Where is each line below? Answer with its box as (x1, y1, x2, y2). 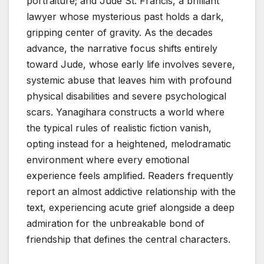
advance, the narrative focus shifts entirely (27, 42, 217, 55)
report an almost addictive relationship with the (27, 186, 236, 198)
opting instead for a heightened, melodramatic (27, 138, 231, 150)
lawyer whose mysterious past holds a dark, (27, 11, 224, 23)
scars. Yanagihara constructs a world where (27, 106, 225, 118)
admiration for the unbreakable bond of (27, 217, 204, 230)
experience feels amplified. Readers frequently (27, 170, 233, 182)
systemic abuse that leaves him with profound (27, 74, 232, 87)
